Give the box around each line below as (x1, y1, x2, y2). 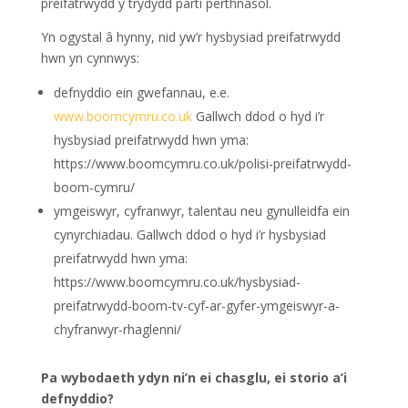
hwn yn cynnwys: (40, 49, 139, 66)
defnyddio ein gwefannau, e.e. (53, 84, 229, 101)
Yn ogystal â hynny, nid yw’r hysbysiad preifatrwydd (40, 28, 341, 46)
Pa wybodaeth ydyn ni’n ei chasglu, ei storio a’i (40, 369, 347, 386)
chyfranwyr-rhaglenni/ (53, 321, 181, 338)
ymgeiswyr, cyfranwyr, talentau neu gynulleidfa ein (53, 202, 350, 219)
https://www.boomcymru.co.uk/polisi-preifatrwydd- (53, 155, 352, 172)
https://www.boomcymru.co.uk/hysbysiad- (53, 273, 301, 291)
